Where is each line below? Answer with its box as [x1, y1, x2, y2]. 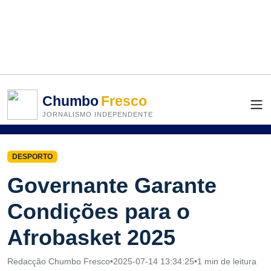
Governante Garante [7, 173, 217, 198]
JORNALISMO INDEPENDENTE [42, 110, 153, 118]
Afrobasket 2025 [7, 225, 175, 250]
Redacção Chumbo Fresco [7, 256, 110, 267]
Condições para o [7, 199, 190, 224]
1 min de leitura [197, 256, 256, 267]
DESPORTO [11, 152, 53, 161]
